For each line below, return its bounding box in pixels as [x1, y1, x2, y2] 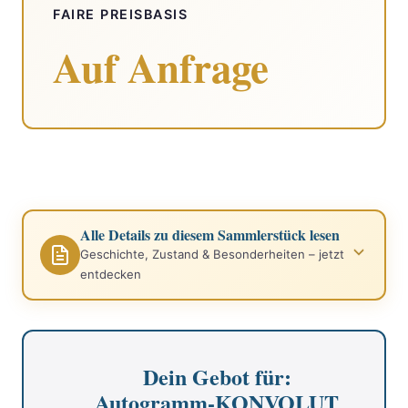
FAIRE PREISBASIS [53, 5, 188, 22]
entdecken [80, 266, 141, 281]
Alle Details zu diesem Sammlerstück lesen [80, 223, 340, 245]
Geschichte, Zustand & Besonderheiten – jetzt [80, 246, 344, 261]
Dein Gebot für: [142, 360, 291, 393]
